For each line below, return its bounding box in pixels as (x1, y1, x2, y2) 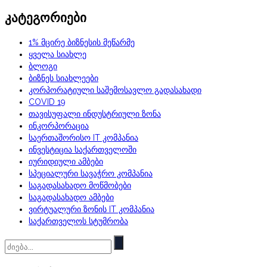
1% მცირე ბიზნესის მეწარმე (29, 38, 135, 48)
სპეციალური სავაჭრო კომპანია (29, 169, 153, 179)
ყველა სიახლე (29, 49, 86, 60)
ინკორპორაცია (29, 121, 89, 131)
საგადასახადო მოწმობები (29, 181, 131, 191)
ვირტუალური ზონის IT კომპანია (29, 204, 154, 215)
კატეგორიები (5, 8, 86, 26)
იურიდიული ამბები (29, 157, 103, 167)
